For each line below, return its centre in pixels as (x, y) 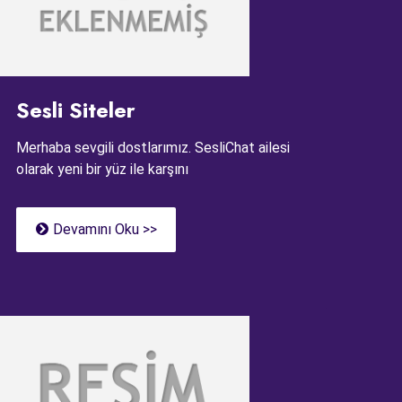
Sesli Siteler (76, 109)
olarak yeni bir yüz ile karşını (102, 169)
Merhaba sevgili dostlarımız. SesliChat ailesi (153, 147)
